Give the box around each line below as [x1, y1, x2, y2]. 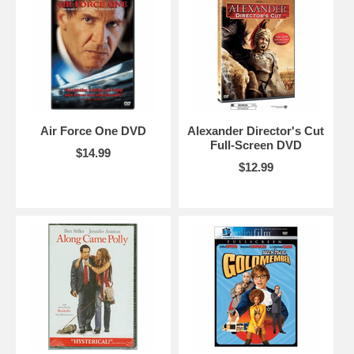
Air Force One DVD [40, 123, 146, 137]
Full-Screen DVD [209, 137, 302, 152]
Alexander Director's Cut [187, 123, 325, 137]
